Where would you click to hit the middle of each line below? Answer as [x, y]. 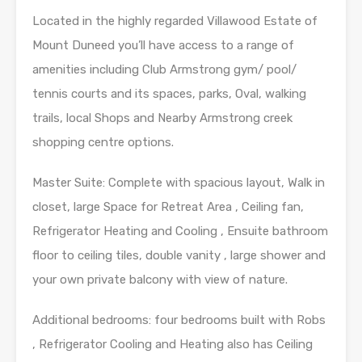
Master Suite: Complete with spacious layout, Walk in [179, 182]
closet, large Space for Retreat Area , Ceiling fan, [168, 206]
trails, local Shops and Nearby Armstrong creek [162, 118]
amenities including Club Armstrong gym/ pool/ [164, 69]
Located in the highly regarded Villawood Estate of [175, 21]
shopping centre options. [103, 142]
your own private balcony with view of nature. [160, 279]
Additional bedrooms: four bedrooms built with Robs [179, 320]
